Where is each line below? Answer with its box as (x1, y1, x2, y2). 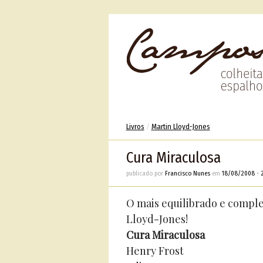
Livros (126, 122, 144, 131)
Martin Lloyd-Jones (151, 122, 210, 131)
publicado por (126, 170, 165, 177)
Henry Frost (126, 244, 184, 258)
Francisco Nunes (164, 170, 210, 177)
